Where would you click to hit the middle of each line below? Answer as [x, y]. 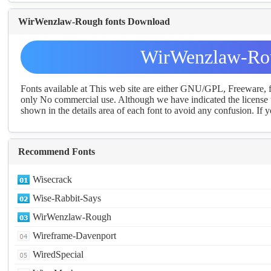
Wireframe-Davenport [75, 235]
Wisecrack [53, 179]
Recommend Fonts [57, 151]
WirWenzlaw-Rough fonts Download [94, 21]
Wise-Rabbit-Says [67, 198]
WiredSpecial [58, 254]
